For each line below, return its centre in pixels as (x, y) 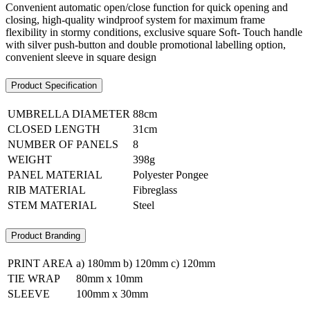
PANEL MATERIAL (55, 174)
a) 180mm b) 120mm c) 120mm (146, 264)
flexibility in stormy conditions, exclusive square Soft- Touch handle (154, 33)
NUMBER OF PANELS (63, 144)
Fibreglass (155, 190)
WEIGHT (30, 159)
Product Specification (54, 86)
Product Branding (46, 235)
